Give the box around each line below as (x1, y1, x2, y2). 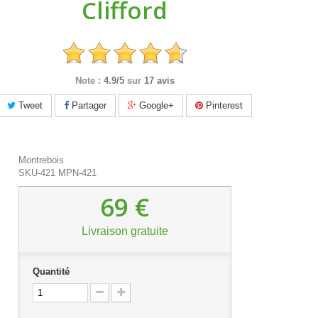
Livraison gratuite (81, 224, 168, 237)
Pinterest (202, 99, 243, 111)
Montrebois (18, 154, 64, 165)
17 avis (143, 75, 175, 86)
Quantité (33, 265, 70, 277)
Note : (75, 75, 101, 86)
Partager (68, 99, 106, 111)
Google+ (136, 99, 174, 111)
